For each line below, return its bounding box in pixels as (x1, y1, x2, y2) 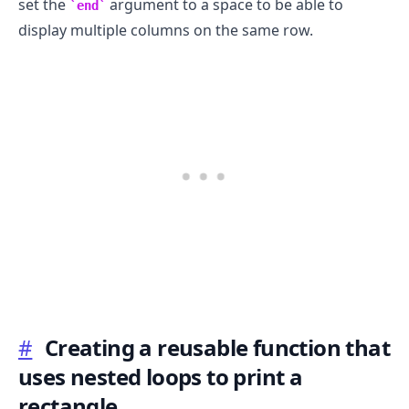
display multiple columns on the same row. (18, 20, 313, 41)
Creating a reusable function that (44, 332, 391, 363)
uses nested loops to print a (18, 362, 303, 393)
